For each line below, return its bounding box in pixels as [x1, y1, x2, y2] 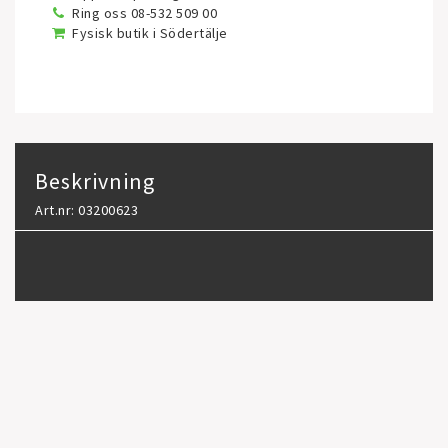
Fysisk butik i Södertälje [72, 24, 228, 42]
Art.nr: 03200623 [35, 201, 138, 219]
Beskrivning [35, 167, 155, 195]
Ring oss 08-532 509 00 [72, 4, 217, 22]
